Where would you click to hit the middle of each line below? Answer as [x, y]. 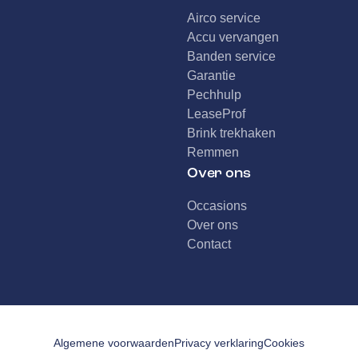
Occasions [217, 206]
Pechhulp [214, 95]
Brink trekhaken [231, 133]
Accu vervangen [233, 38]
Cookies [284, 342]
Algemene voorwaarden [114, 342]
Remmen [213, 153]
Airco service [223, 18]
